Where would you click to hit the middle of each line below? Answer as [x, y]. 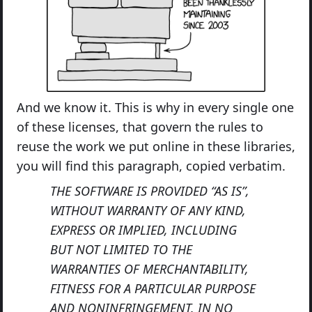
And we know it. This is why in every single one [155, 107]
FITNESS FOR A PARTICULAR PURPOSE [153, 288]
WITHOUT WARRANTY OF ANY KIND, [148, 210]
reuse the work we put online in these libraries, [156, 146]
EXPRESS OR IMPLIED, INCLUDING [143, 229]
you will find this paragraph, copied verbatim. [151, 165]
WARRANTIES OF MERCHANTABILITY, [149, 268]
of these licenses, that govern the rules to [140, 126]
